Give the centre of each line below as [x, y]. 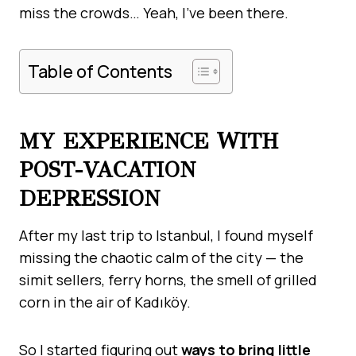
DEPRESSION [89, 198]
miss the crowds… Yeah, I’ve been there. [154, 12]
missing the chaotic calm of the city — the [161, 257]
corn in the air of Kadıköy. [105, 302]
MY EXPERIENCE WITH [149, 141]
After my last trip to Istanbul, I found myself [166, 235]
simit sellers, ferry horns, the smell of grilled [168, 279]
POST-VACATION [107, 169]
